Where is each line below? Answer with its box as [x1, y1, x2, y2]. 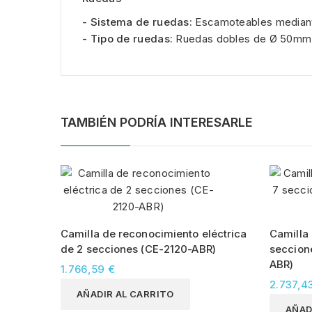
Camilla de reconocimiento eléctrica [61, 226, 247, 240]
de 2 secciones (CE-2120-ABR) [61, 242, 216, 256]
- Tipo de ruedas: [82, 31, 173, 45]
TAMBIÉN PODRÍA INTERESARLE [61, 114, 253, 130]
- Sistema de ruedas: [82, 15, 192, 29]
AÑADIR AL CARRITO [77, 288, 174, 299]
